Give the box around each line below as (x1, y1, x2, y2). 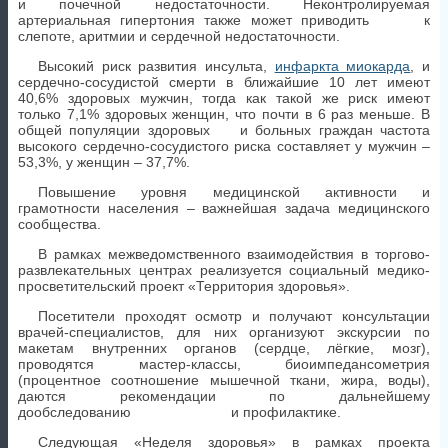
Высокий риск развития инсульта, (38, 58, 275, 75)
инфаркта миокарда (274, 58, 411, 75)
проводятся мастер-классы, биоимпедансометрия (18, 356, 430, 373)
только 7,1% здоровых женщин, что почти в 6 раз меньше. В (18, 106, 430, 123)
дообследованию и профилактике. (18, 404, 341, 421)
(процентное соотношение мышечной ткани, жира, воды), (18, 372, 430, 389)
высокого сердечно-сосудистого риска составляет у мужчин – (18, 138, 430, 155)
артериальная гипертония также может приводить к (18, 12, 430, 29)
